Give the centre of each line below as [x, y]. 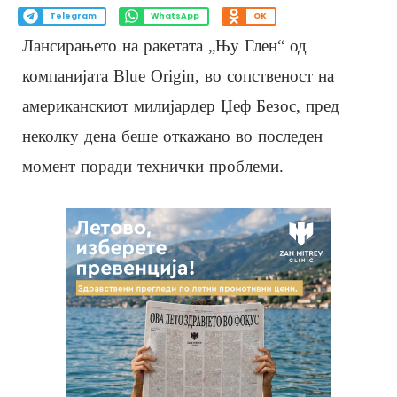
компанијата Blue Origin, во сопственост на [178, 75]
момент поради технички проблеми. [153, 166]
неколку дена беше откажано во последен [172, 136]
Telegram [73, 16]
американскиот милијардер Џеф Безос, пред [181, 105]
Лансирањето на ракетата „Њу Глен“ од [164, 45]
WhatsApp [175, 16]
